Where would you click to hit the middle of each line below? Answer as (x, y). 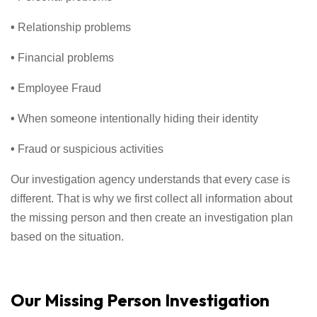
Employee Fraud (59, 88)
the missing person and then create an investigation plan (152, 217)
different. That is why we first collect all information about (151, 198)
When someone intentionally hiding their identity (138, 118)
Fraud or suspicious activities (91, 149)
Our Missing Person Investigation (140, 300)
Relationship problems (74, 27)
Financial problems (66, 57)
